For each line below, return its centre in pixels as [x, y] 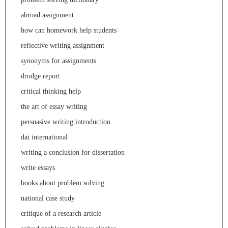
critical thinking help [51, 91]
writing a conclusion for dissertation [73, 152]
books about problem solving [63, 183]
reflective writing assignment [63, 45]
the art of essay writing [54, 106]
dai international [44, 137]
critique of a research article [61, 213]
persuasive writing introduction [66, 122]
